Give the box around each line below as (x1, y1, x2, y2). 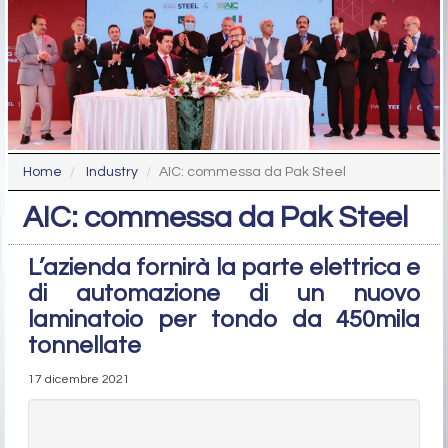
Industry (86, 165, 138, 180)
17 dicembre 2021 (28, 373, 130, 387)
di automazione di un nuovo (28, 281, 420, 307)
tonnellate (28, 333, 141, 359)
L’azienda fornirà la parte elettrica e (28, 255, 420, 281)
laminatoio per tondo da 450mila (28, 307, 420, 333)
